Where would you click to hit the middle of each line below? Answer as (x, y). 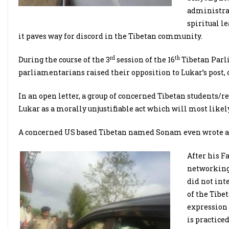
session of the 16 (145, 60)
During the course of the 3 (64, 60)
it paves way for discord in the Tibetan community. (110, 36)
